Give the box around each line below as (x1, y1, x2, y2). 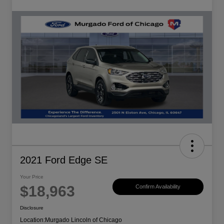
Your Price (20, 174, 43, 180)
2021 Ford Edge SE (20, 154, 107, 166)
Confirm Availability (135, 183, 180, 189)
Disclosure (20, 205, 43, 211)
